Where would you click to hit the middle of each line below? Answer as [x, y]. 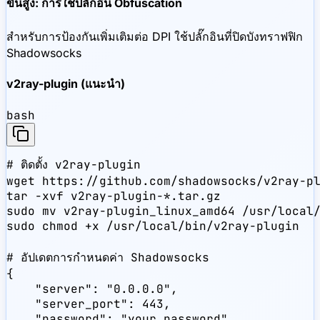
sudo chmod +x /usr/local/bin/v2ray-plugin [153, 226]
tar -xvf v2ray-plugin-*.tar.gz [114, 196]
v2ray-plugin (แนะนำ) [66, 83]
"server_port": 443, [89, 304]
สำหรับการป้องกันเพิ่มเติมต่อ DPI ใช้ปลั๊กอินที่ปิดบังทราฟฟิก [155, 36]
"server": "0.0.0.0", [92, 289]
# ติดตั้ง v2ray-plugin [74, 165]
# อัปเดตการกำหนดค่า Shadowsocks [108, 258]
